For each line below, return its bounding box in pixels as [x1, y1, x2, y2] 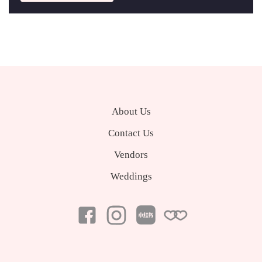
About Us [111, 106, 151, 117]
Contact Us [108, 127, 154, 139]
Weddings [110, 171, 152, 182]
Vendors [114, 149, 148, 160]
